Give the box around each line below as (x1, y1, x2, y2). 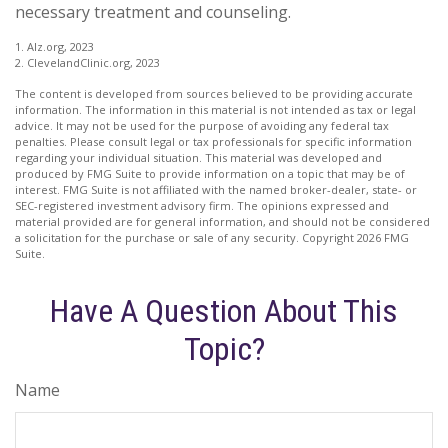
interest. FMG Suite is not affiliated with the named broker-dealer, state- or (15, 182, 417, 198)
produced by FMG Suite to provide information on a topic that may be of (15, 166, 405, 182)
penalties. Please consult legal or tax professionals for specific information (15, 134, 412, 150)
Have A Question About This (50, 292, 398, 331)
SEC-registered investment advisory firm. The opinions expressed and (15, 198, 389, 214)
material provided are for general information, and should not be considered (15, 214, 430, 230)
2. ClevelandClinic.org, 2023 (15, 55, 160, 71)
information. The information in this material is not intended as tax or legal (15, 102, 416, 118)
